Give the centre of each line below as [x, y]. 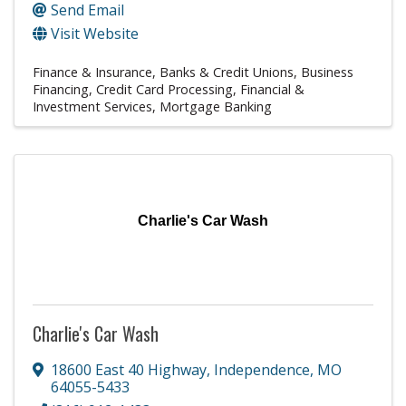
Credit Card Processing [164, 89]
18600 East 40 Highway [129, 369]
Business [327, 72]
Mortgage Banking [216, 106]
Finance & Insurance [92, 72]
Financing [61, 89]
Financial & [272, 89]
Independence [262, 369]
